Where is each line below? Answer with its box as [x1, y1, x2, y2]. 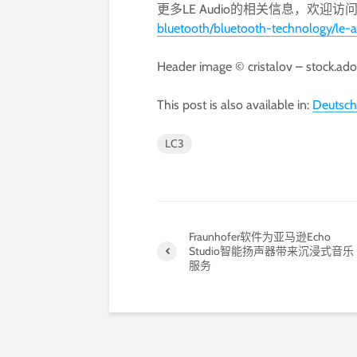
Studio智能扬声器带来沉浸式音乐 [189, 244, 354, 258]
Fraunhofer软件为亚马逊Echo [189, 229, 331, 244]
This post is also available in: [157, 97, 312, 112]
